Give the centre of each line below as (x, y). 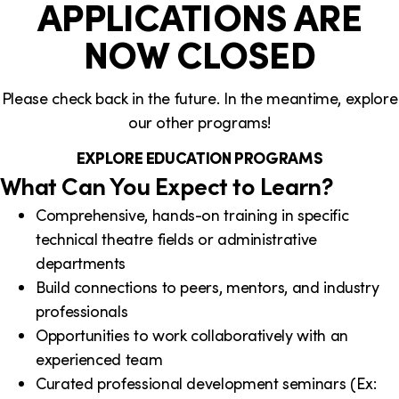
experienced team (99, 358)
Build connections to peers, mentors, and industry (208, 286)
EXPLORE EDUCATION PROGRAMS (199, 157)
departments (81, 262)
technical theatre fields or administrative (176, 238)
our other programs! (199, 122)
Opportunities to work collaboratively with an (192, 334)
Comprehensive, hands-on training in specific (192, 214)
